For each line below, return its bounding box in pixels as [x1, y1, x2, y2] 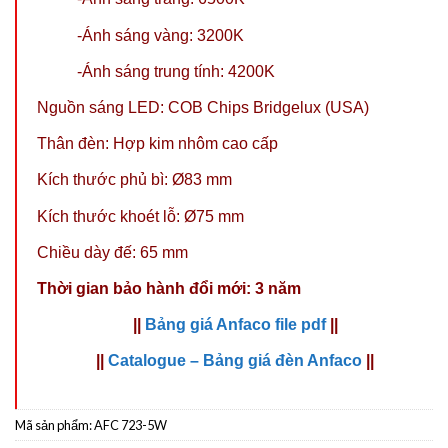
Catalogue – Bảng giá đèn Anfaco [108, 352, 362, 370]
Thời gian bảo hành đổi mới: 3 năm [37, 279, 301, 297]
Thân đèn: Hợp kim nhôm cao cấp [37, 135, 278, 153]
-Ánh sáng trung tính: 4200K [77, 62, 275, 80]
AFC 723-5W [94, 416, 167, 433]
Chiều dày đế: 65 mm [37, 243, 188, 261]
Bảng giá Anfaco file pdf [144, 316, 326, 334]
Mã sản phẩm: [15, 416, 94, 433]
